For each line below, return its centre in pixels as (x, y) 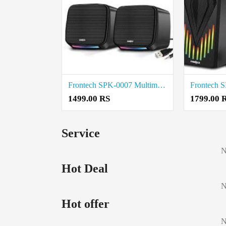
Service (81, 133)
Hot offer (86, 204)
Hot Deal (85, 169)
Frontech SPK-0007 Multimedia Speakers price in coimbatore (161, 85)
